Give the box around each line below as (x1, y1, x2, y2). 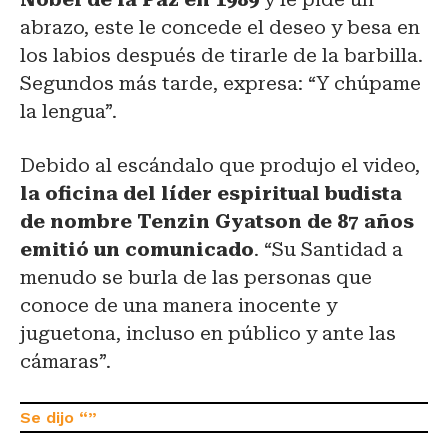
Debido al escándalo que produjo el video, (20, 153, 420, 177)
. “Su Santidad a (254, 237, 403, 261)
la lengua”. (20, 99, 117, 123)
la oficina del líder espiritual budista (20, 181, 402, 205)
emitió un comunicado (20, 237, 254, 261)
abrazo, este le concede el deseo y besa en (20, 15, 420, 39)
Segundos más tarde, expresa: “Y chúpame (20, 71, 421, 95)
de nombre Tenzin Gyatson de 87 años (20, 209, 414, 233)
